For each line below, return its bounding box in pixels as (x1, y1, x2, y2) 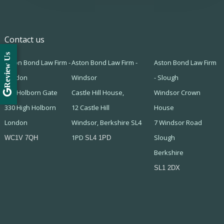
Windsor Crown (153, 87, 200, 97)
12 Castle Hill (71, 102, 110, 112)
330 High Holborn (4, 102, 56, 112)
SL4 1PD (85, 133, 111, 141)
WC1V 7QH (4, 133, 38, 141)
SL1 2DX (153, 163, 180, 171)
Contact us (4, 33, 44, 45)
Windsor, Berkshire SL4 (71, 117, 142, 127)
